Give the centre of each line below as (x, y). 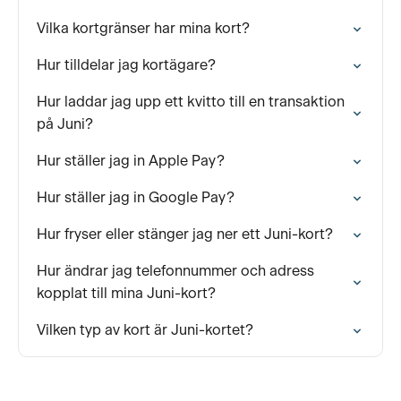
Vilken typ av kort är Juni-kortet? (145, 330)
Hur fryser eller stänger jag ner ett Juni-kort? (185, 235)
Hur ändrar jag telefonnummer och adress (175, 271)
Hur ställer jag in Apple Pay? (131, 161)
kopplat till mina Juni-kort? (126, 294)
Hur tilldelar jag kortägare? (126, 65)
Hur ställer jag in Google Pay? (136, 198)
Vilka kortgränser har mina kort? (143, 29)
